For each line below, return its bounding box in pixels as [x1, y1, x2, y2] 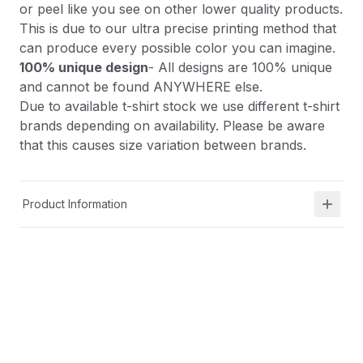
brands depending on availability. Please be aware [19, 117, 325, 134]
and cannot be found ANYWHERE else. [19, 79, 263, 95]
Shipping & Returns [23, 243, 124, 257]
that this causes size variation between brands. [19, 137, 306, 153]
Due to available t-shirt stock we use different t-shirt [19, 98, 340, 114]
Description [19, 329, 100, 346]
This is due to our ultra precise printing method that [19, 20, 336, 36]
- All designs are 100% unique [148, 59, 332, 75]
